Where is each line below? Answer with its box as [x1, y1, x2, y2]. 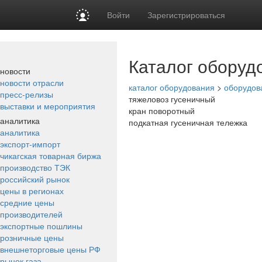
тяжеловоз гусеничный [129, 93, 215, 105]
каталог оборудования [129, 81, 215, 93]
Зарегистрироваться [147, 9, 226, 20]
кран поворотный [129, 105, 195, 116]
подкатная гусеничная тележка [129, 116, 247, 128]
